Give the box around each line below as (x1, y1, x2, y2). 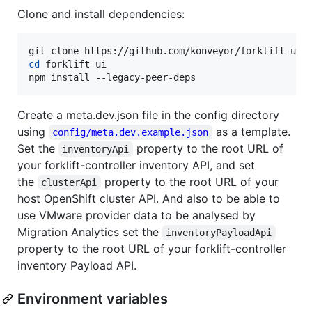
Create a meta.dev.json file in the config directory (17, 107, 279, 122)
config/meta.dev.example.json (52, 126, 209, 138)
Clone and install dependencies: (17, 6, 185, 21)
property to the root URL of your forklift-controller (17, 241, 286, 256)
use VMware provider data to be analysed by (17, 208, 256, 222)
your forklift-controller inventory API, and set (17, 157, 255, 172)
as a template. (212, 124, 294, 139)
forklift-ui (40, 58, 107, 70)
